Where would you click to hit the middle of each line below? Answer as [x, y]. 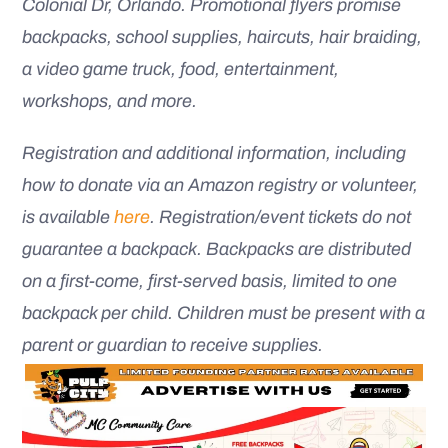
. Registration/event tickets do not [280, 216]
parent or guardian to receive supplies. [172, 344]
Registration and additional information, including [214, 152]
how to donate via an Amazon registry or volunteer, [220, 184]
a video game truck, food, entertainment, [180, 68]
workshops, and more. [109, 100]
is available [68, 216]
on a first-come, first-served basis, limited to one [209, 280]
